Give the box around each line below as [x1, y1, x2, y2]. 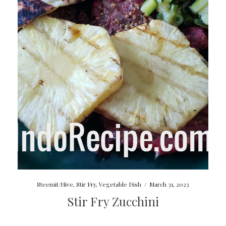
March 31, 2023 [149, 180, 189, 189]
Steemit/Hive [36, 180, 73, 189]
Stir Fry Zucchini [67, 193, 159, 210]
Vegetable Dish [98, 180, 141, 189]
